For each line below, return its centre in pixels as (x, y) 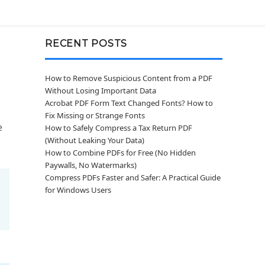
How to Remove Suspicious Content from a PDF (129, 78)
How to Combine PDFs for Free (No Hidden (120, 153)
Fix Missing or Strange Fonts (95, 115)
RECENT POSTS (86, 43)
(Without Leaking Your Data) (95, 140)
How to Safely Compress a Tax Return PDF (119, 128)
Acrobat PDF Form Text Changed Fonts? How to (129, 103)
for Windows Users (78, 190)
